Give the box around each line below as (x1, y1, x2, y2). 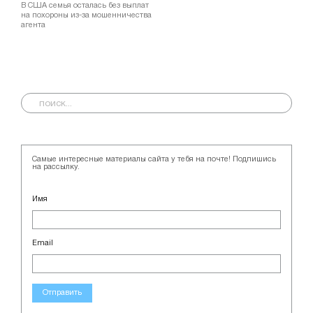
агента (21, 22, 45, 29)
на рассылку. (32, 163, 80, 171)
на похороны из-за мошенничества (21, 12, 152, 20)
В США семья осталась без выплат (21, 2, 149, 10)
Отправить (43, 289, 82, 297)
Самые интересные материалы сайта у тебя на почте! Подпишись (32, 156, 276, 163)
